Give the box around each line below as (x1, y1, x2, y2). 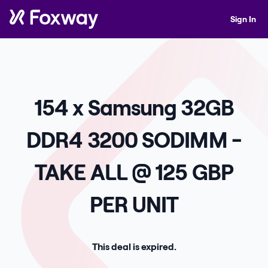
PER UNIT (89, 191, 179, 217)
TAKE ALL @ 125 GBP (35, 159, 233, 184)
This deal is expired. (92, 240, 176, 252)
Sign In (230, 14, 256, 24)
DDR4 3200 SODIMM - (26, 126, 242, 152)
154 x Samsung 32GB (34, 94, 234, 120)
